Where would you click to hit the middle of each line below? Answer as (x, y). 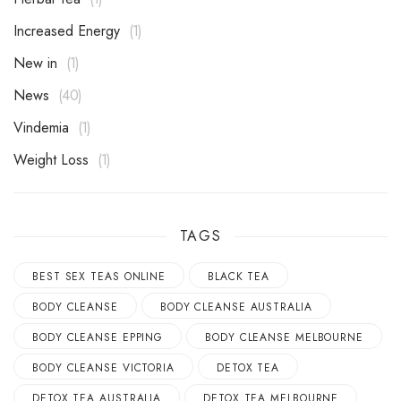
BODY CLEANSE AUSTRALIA (236, 307)
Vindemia (46, 128)
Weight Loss (58, 160)
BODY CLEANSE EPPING (98, 337)
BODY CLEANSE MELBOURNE (284, 337)
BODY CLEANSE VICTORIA (103, 367)
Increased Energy (68, 31)
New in (41, 64)
